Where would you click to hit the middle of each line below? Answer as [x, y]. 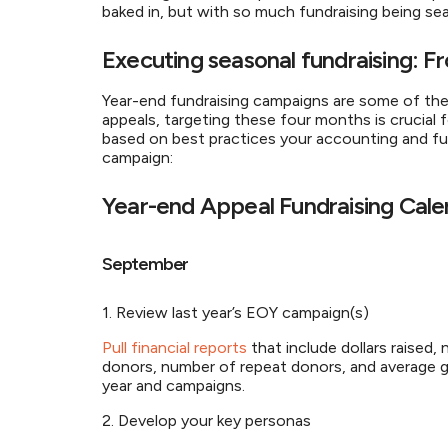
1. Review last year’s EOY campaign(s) [239, 312]
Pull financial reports [174, 347]
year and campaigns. [177, 385]
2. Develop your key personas [208, 420]
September [146, 264]
